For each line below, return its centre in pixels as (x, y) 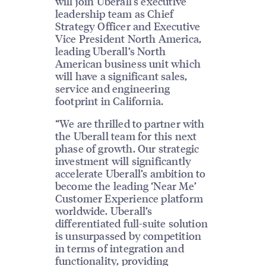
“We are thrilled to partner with (130, 123)
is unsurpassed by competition (128, 236)
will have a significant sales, (121, 76)
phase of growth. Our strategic (127, 148)
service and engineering (112, 88)
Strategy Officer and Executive (128, 26)
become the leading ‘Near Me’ (126, 186)
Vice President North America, (128, 39)
